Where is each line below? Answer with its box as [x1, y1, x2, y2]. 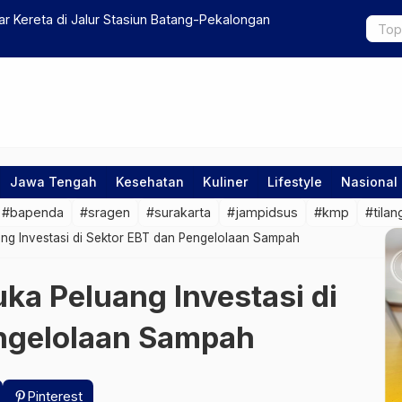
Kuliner [203, 174, 249, 189]
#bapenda [2, 205, 64, 220]
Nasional [341, 174, 398, 189]
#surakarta [146, 205, 211, 220]
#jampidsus [227, 205, 298, 220]
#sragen [80, 205, 130, 220]
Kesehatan [116, 174, 184, 189]
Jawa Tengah [10, 174, 97, 189]
